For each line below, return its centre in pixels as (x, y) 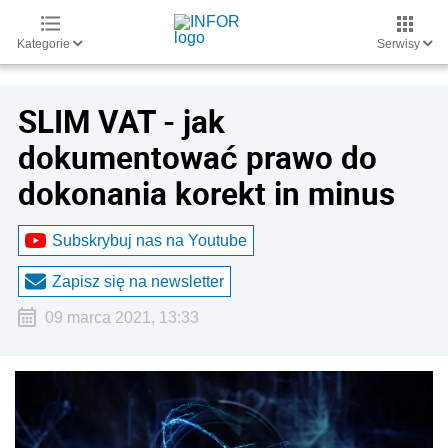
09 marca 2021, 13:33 (121, 317)
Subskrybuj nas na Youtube (149, 240)
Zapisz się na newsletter (138, 281)
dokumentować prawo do (197, 157)
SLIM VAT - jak (121, 121)
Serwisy (400, 44)
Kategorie (45, 44)
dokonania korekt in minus (206, 193)
